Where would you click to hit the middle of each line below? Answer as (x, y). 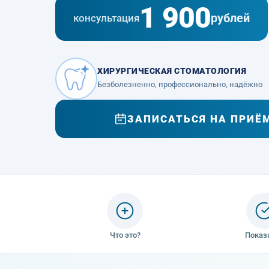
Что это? (125, 235)
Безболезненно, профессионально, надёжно (180, 84)
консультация (106, 18)
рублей (230, 18)
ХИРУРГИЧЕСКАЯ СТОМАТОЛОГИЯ (172, 71)
